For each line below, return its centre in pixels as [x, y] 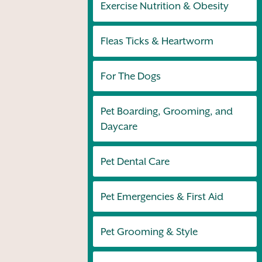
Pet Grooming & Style [149, 232]
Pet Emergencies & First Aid [162, 197]
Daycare [119, 127]
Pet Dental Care [135, 162]
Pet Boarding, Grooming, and [166, 111]
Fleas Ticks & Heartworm [157, 41]
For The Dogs [130, 76]
